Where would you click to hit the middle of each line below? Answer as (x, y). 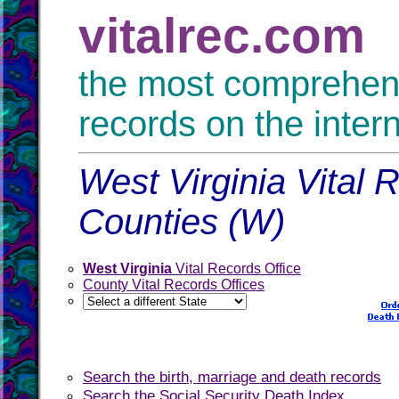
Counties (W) (182, 222)
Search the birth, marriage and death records (232, 377)
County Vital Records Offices (174, 285)
